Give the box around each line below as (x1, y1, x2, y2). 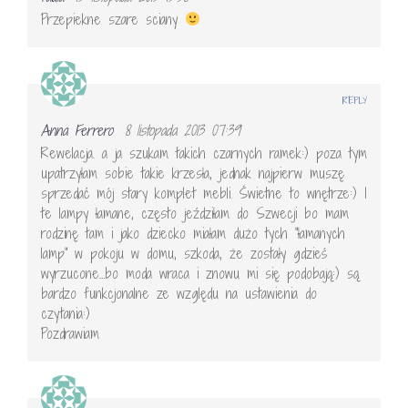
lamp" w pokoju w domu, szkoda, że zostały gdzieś (41, 242, 327, 263)
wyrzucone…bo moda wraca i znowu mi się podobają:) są (41, 262, 359, 283)
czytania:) (41, 302, 90, 323)
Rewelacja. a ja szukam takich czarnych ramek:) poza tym (41, 142, 367, 163)
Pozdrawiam (41, 322, 99, 343)
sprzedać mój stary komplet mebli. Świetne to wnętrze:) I (41, 182, 367, 203)
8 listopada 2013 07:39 (125, 119, 240, 140)
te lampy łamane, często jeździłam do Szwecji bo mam (41, 202, 349, 223)
